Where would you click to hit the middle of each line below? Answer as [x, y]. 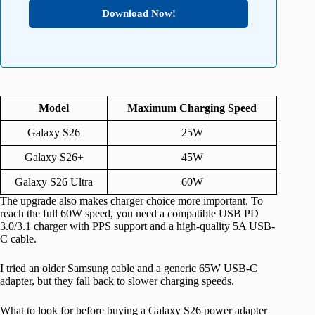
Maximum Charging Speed [192, 108]
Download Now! [139, 14]
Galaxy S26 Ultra [54, 182]
